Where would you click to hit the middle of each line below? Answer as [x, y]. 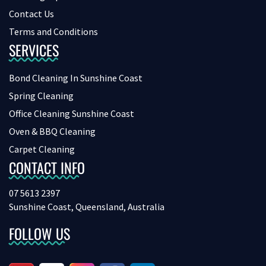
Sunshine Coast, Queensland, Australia [87, 207]
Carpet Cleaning [42, 149]
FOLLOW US [39, 234]
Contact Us [31, 14]
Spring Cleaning [41, 96]
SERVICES [34, 50]
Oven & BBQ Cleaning [52, 132]
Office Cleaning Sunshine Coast [72, 114]
